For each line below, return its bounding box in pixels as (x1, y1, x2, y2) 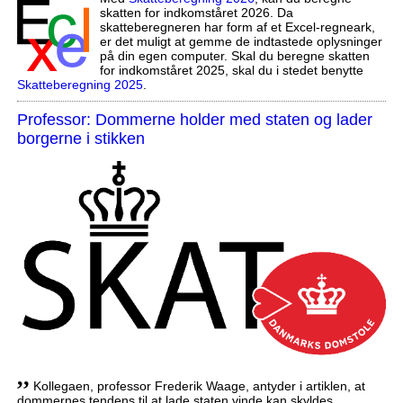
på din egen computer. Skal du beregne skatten (99, 49, 370, 64)
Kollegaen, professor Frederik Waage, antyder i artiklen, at (29, 378, 365, 393)
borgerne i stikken (16, 130, 145, 148)
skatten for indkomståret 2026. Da (99, 5, 293, 21)
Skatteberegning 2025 (16, 77, 143, 93)
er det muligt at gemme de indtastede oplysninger (99, 34, 382, 49)
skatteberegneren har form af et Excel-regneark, (99, 20, 375, 35)
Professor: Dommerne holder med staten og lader (16, 111, 372, 130)
